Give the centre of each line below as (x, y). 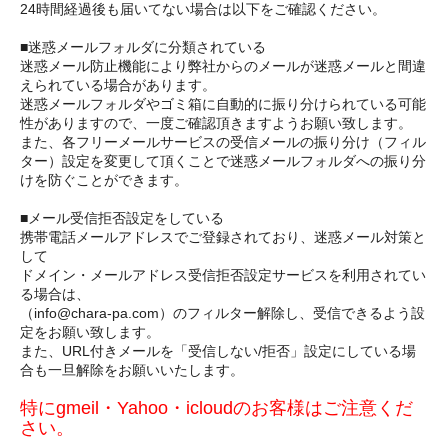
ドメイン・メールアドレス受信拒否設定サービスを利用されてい (223, 274)
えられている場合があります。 (118, 84)
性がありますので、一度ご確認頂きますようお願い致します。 (216, 122)
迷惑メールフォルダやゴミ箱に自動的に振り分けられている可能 (223, 103)
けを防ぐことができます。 (104, 179)
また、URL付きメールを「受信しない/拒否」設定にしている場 (218, 350)
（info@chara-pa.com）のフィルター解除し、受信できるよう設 (222, 312)
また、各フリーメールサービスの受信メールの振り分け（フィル (223, 141)
